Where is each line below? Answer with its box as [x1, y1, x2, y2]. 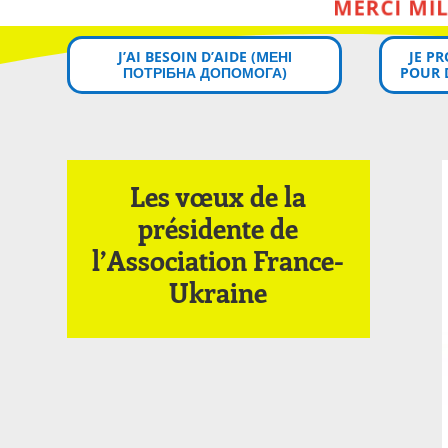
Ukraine [169, 274, 268, 311]
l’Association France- [92, 242, 345, 279]
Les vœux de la [130, 178, 307, 215]
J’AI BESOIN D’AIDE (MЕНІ [117, 46, 292, 66]
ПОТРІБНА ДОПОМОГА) [122, 62, 287, 82]
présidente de [138, 210, 299, 247]
